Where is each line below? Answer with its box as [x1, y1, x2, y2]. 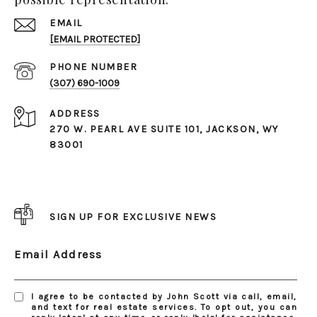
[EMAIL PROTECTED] [50, 33, 140, 46]
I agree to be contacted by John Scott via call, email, [31, 292, 297, 302]
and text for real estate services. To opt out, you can [31, 302, 297, 313]
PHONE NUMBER [50, 61, 137, 74]
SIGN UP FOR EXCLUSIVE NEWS [50, 210, 217, 223]
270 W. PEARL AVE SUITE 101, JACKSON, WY [50, 123, 279, 136]
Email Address [14, 248, 103, 262]
